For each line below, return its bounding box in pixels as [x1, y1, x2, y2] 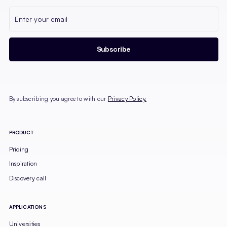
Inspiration [9, 160, 37, 168]
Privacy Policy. [107, 95, 147, 103]
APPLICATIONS [9, 204, 46, 210]
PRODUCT [9, 129, 33, 136]
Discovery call [9, 174, 47, 182]
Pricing [9, 145, 29, 153]
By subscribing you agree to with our [9, 95, 108, 103]
